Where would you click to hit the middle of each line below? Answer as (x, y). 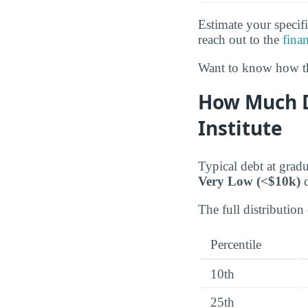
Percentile (236, 245)
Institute (240, 128)
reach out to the (240, 39)
